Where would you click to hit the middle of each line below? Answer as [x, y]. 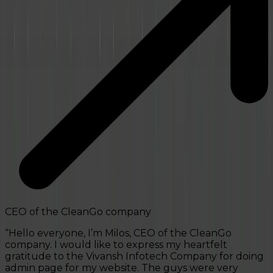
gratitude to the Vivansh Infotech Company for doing [134, 256]
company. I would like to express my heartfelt [116, 244]
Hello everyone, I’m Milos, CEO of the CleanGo [120, 233]
